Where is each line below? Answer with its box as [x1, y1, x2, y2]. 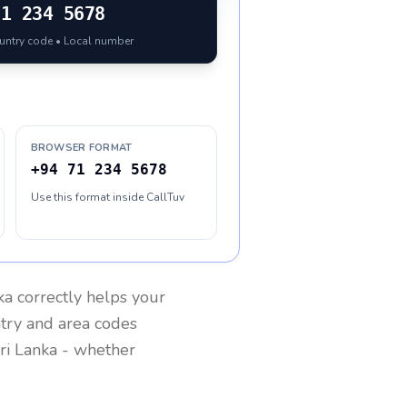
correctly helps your [13, 286, 165, 308]
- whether [57, 339, 135, 361]
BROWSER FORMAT [30, 141, 133, 154]
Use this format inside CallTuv [30, 190, 184, 204]
